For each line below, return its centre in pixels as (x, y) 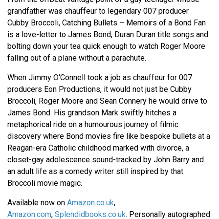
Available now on (37, 202)
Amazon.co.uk (90, 202)
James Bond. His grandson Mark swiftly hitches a (92, 112)
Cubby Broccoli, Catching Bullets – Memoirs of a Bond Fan (107, 22)
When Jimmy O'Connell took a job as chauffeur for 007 (100, 77)
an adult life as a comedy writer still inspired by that (95, 171)
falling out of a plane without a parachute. (77, 58)
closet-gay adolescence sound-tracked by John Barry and (106, 159)
